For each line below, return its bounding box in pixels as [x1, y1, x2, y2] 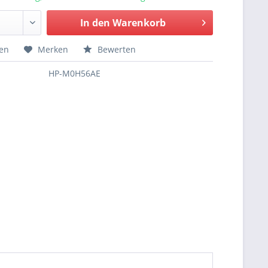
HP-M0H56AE [48, 68, 101, 79]
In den [80, 16, 110, 29]
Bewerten [95, 44, 136, 55]
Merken [38, 44, 69, 55]
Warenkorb [112, 16, 166, 29]
